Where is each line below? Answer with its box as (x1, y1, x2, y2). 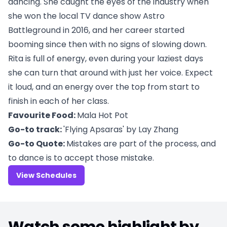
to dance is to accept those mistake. (8, 152, 154, 164)
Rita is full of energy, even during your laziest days (8, 53, 203, 64)
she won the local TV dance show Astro (8, 10, 165, 22)
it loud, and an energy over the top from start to (8, 81, 200, 93)
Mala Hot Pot (77, 109, 128, 121)
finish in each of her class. (8, 95, 109, 107)
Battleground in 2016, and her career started (8, 24, 184, 36)
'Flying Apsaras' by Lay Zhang (63, 124, 178, 135)
